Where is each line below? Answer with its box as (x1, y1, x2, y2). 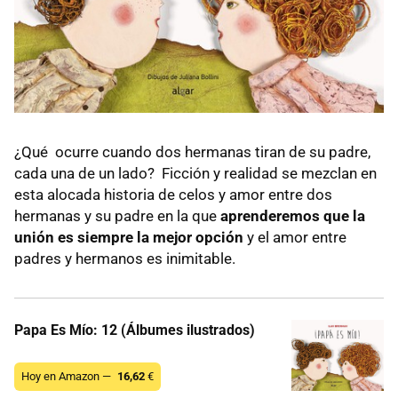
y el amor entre (243, 228, 346, 247)
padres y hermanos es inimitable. (14, 250, 235, 268)
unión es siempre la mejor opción (14, 228, 243, 247)
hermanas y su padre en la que (14, 207, 220, 226)
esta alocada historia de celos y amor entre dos (14, 186, 332, 204)
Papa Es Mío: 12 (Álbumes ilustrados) (14, 322, 255, 339)
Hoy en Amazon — (21, 370, 114, 384)
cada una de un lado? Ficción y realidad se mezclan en (14, 164, 377, 183)
